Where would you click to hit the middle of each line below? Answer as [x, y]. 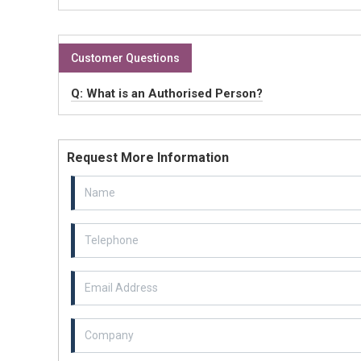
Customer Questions [125, 58]
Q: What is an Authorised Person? [167, 93]
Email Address [107, 278]
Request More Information [148, 157]
